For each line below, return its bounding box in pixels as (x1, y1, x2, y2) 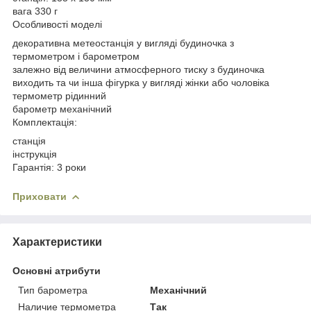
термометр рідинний (12, 90, 106, 101)
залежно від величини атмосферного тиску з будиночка (12, 63, 264, 75)
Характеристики (12, 235, 102, 248)
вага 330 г (12, 5, 58, 17)
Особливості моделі (12, 18, 102, 30)
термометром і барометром (12, 50, 140, 62)
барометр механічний (12, 103, 112, 115)
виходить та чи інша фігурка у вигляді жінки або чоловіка (12, 76, 269, 88)
